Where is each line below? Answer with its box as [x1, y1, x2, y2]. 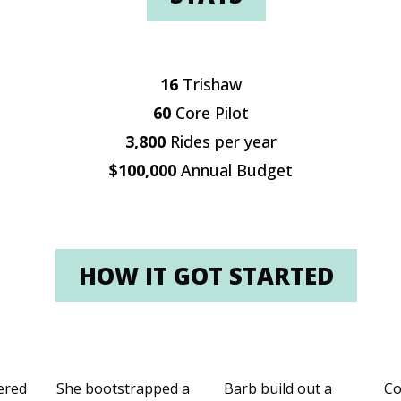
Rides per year [169, 130, 277, 152]
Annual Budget [180, 158, 293, 181]
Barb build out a [224, 379, 332, 399]
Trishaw [182, 73, 242, 95]
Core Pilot [175, 101, 249, 124]
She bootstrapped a [55, 379, 190, 399]
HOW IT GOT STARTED [78, 259, 334, 292]
